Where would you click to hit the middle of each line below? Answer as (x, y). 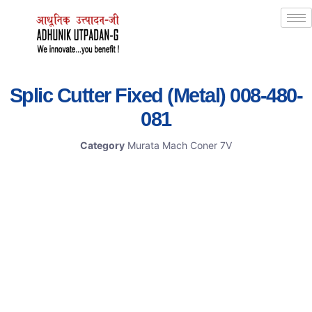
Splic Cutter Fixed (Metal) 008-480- (156, 96)
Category (102, 146)
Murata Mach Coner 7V (180, 146)
